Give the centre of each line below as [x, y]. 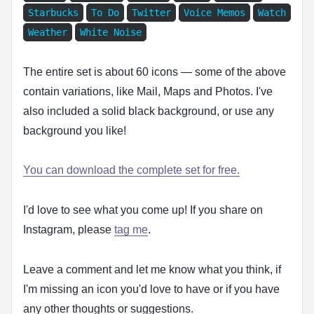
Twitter [151, 12]
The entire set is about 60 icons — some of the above [155, 71]
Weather [48, 32]
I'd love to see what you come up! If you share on [143, 210]
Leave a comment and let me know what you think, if [152, 270]
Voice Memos [214, 12]
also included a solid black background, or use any [149, 111]
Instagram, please [69, 230]
